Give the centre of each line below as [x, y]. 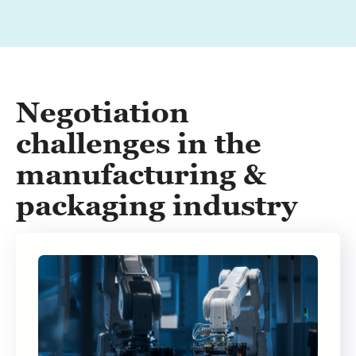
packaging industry [157, 205]
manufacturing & [141, 174]
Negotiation [103, 112]
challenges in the [139, 143]
